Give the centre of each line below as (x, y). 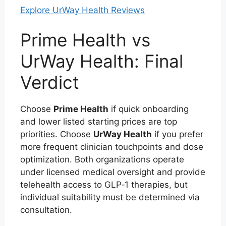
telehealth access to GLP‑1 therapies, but (104, 185)
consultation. (46, 210)
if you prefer (178, 134)
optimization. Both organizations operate (102, 159)
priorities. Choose (57, 134)
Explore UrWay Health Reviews (82, 10)
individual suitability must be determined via (110, 197)
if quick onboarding (149, 109)
